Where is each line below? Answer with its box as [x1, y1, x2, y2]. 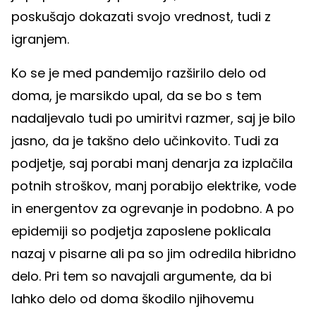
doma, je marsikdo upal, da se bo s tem [11, 87, 262, 105]
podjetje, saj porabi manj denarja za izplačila [11, 154, 293, 173]
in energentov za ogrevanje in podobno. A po [11, 200, 294, 218]
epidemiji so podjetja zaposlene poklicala [11, 222, 271, 241]
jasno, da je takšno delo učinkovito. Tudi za [11, 132, 279, 150]
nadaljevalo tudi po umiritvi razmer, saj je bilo [11, 109, 296, 128]
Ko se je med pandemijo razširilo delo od [11, 64, 266, 83]
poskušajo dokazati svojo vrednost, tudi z [11, 8, 271, 26]
